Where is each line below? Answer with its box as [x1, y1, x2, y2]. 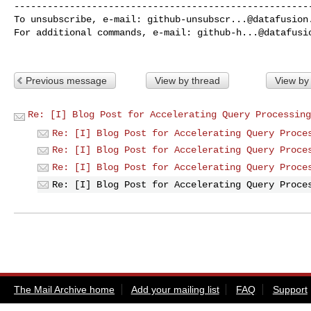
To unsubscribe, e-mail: [14, 13, 147, 25]
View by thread [154, 74, 220, 86]
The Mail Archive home [14, 284, 115, 296]
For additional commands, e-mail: [14, 26, 197, 38]
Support [272, 284, 308, 296]
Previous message [26, 74, 107, 86]
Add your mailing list [131, 284, 219, 296]
